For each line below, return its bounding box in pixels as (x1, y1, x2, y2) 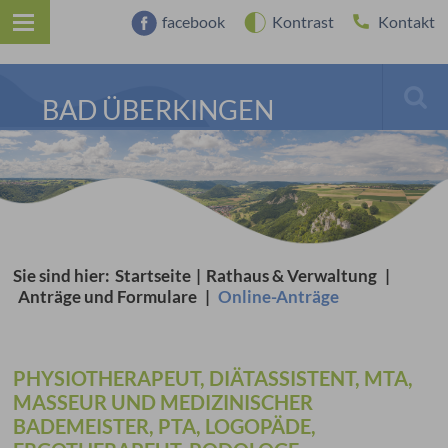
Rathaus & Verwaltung (206, 265, 378, 286)
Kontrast (271, 12, 334, 31)
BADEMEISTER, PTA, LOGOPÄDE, (13, 414, 317, 438)
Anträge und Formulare (18, 286, 198, 307)
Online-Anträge (218, 286, 340, 307)
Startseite (115, 265, 192, 286)
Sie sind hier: (13, 265, 114, 286)
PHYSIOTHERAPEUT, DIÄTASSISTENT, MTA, (13, 366, 414, 390)
